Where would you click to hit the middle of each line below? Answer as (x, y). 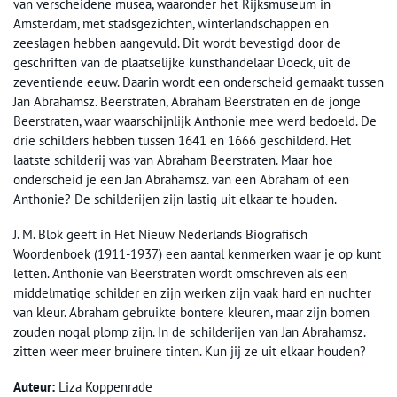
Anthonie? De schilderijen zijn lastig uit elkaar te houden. (175, 198)
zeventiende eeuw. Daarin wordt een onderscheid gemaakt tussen (198, 82)
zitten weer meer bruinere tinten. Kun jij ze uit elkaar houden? (190, 351)
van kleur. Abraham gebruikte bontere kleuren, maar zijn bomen (191, 312)
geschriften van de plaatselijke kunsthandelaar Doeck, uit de (182, 62)
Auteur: (36, 386)
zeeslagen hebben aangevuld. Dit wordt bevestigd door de (177, 43)
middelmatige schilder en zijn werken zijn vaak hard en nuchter (192, 292)
